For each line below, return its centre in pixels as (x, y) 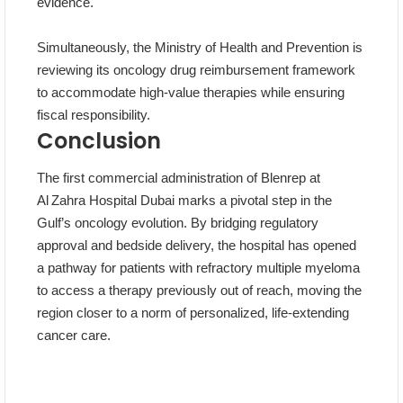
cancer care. (74, 336)
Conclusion (99, 141)
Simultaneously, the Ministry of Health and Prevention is (200, 48)
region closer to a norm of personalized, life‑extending (193, 313)
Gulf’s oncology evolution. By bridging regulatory (178, 223)
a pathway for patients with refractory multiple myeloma (198, 268)
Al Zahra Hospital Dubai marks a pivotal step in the (184, 201)
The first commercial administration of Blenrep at (179, 178)
